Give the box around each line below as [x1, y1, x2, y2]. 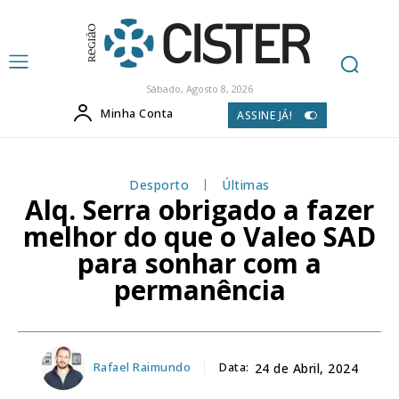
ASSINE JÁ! [237, 107, 293, 123]
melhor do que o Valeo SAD [23, 217, 376, 255]
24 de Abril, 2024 [254, 360, 359, 378]
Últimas [222, 175, 270, 193]
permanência [113, 271, 286, 308]
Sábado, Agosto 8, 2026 [145, 82, 253, 95]
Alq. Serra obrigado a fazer [25, 191, 374, 228]
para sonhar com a [77, 244, 322, 281]
